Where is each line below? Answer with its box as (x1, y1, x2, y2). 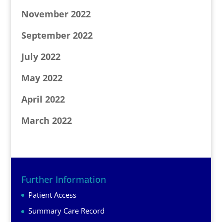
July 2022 (21, 51, 60, 62)
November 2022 (21, 8, 91, 20)
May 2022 (21, 72, 62, 84)
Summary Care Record (28, 206, 105, 216)
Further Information (21, 173, 106, 185)
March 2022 (21, 114, 72, 126)
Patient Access (28, 189, 76, 200)
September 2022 (21, 29, 93, 41)
